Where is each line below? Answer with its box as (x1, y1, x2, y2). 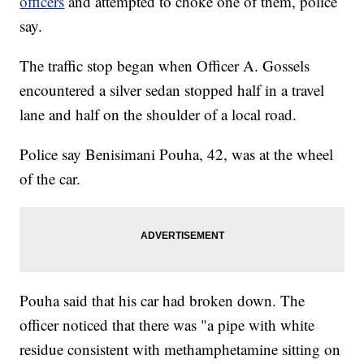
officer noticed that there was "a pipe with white (19, 314, 315, 336)
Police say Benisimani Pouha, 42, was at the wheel (19, 144, 334, 165)
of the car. (19, 168, 81, 189)
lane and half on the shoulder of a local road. (19, 104, 297, 125)
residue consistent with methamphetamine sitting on (19, 339, 341, 360)
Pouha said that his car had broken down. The (19, 290, 305, 311)
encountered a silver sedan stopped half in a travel (19, 80, 325, 101)
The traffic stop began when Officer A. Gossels (19, 55, 310, 76)
